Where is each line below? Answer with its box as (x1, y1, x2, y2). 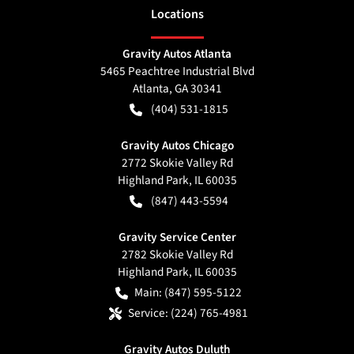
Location (150, 5, 198, 23)
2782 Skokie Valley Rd (121, 245, 233, 263)
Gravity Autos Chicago (120, 136, 234, 154)
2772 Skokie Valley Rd (121, 153, 233, 171)
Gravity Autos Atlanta (122, 44, 232, 62)
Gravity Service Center (118, 228, 236, 246)
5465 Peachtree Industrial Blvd (100, 62, 254, 80)
